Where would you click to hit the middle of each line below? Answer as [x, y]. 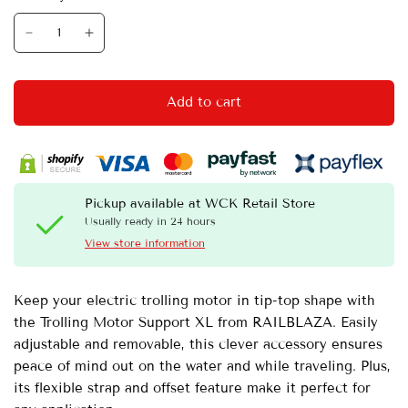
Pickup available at [145, 204]
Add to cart [204, 102]
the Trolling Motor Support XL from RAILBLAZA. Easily [196, 323]
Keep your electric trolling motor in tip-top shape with [195, 301]
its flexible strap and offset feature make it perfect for [193, 388]
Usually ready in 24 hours [151, 221]
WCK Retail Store [260, 204]
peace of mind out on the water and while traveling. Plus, [203, 367]
